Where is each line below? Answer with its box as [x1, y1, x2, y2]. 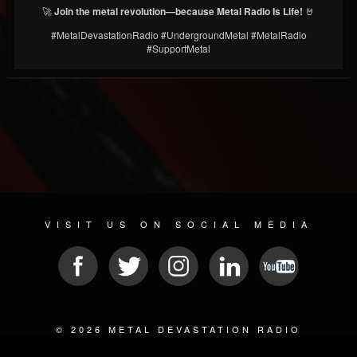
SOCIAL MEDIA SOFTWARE [14, 338, 179, 348]
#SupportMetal [147, 41, 210, 56]
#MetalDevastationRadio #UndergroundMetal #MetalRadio [50, 28, 307, 42]
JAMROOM [282, 338, 343, 348]
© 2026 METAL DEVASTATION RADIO [56, 323, 301, 335]
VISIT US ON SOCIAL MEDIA [44, 218, 313, 230]
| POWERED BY [178, 338, 283, 348]
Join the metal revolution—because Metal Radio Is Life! [54, 4, 303, 19]
